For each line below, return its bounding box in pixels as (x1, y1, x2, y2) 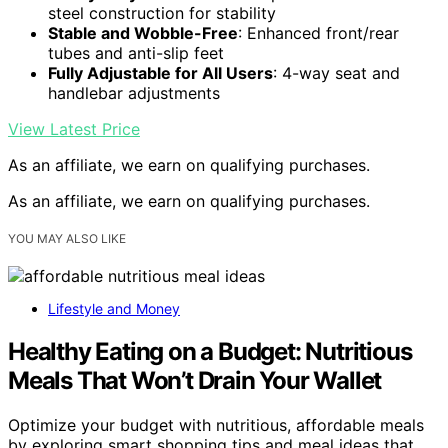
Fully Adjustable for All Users (48, 62, 273, 83)
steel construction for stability (48, 2, 276, 23)
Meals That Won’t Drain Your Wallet (8, 365, 382, 395)
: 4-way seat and (273, 62, 400, 83)
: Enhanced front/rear (238, 22, 399, 43)
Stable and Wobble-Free (48, 22, 238, 43)
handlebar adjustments (48, 82, 220, 103)
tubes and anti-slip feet (48, 42, 224, 63)
